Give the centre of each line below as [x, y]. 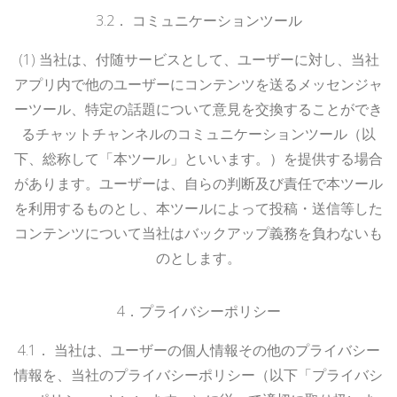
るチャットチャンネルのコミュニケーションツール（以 [198, 133]
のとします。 [198, 257]
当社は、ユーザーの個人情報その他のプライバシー [217, 350]
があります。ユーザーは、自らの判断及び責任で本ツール [198, 183]
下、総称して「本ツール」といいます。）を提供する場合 [198, 158]
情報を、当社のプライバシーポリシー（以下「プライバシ [198, 374]
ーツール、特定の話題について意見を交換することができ [198, 109]
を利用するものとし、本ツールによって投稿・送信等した [198, 208]
